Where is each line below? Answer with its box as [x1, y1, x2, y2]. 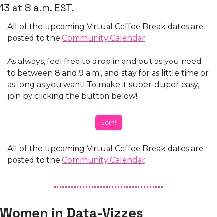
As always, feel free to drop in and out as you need [7, 57, 201, 66]
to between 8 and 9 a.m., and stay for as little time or [7, 68, 209, 78]
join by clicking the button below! [7, 92, 139, 101]
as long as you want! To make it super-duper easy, [7, 80, 199, 90]
